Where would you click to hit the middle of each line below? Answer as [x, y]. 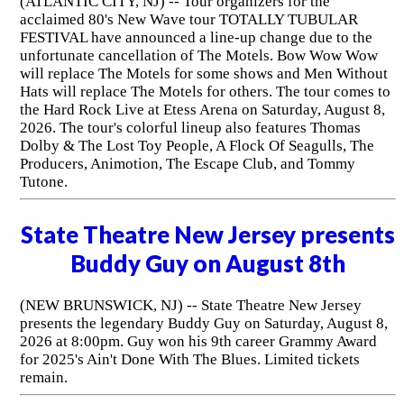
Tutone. [45, 181]
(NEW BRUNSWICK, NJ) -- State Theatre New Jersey [190, 305]
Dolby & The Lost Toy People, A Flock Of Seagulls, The [197, 145]
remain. [43, 377]
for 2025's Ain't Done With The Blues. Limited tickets [189, 359]
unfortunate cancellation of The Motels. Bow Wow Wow [198, 55]
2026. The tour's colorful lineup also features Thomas [190, 127]
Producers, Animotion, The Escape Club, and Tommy [187, 163]
